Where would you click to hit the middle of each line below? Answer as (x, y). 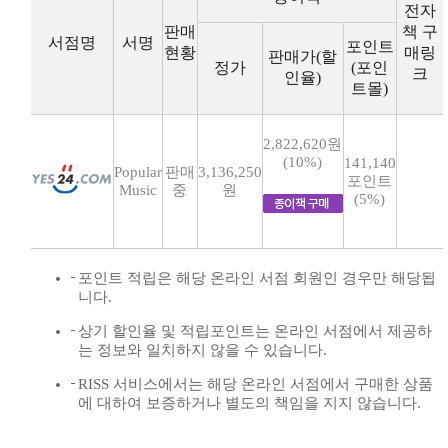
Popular (138, 171)
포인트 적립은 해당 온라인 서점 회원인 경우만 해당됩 (257, 277)
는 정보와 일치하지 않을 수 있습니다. (202, 349)
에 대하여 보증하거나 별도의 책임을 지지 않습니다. (249, 402)
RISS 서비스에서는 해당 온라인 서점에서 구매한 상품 (255, 383)
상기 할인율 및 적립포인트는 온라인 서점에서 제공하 (255, 330)
